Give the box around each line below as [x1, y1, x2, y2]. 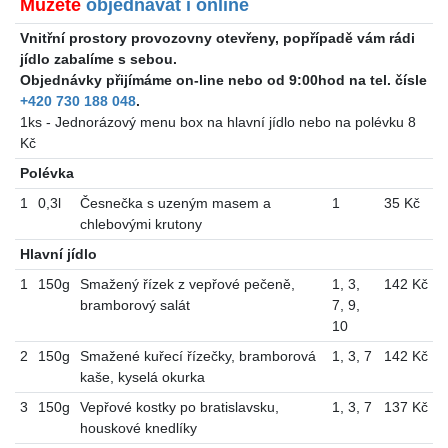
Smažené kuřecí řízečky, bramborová [79, 348, 316, 365]
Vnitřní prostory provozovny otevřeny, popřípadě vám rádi [19, 30, 415, 47]
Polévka [19, 165, 74, 182]
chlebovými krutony [79, 216, 202, 233]
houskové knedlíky [79, 420, 197, 437]
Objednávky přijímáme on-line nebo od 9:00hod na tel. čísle [19, 72, 427, 89]
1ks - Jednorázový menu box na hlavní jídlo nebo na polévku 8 [19, 114, 416, 131]
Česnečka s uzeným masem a [79, 195, 271, 212]
